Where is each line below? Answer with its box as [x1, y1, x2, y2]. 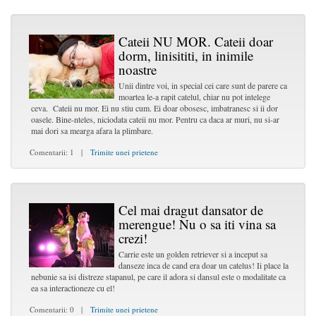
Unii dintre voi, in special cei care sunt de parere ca [119, 80, 287, 91]
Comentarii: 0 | [25, 304, 85, 315]
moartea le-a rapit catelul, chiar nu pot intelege [119, 91, 270, 102]
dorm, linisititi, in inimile [119, 47, 253, 64]
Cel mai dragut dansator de [119, 201, 263, 219]
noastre [119, 61, 157, 78]
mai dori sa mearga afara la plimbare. [31, 125, 153, 136]
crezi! [119, 229, 147, 247]
